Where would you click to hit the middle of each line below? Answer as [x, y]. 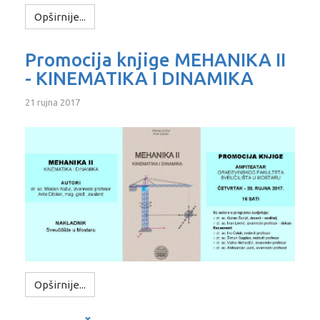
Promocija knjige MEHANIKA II [155, 59]
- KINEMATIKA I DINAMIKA [139, 78]
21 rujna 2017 [52, 102]
